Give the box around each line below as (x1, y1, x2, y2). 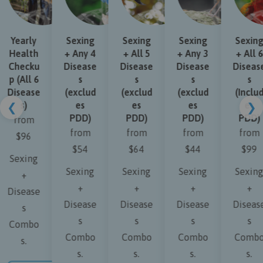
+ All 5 (117, 48, 145, 59)
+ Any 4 (59, 48, 91, 59)
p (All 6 (3, 74, 33, 85)
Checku (2, 61, 34, 72)
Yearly (5, 35, 32, 46)
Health (4, 48, 33, 59)
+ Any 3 (171, 48, 204, 59)
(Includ (229, 87, 258, 97)
